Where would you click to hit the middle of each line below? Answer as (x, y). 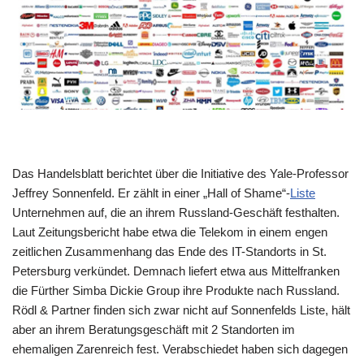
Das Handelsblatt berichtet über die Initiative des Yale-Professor (180, 173)
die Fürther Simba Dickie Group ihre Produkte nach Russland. (176, 290)
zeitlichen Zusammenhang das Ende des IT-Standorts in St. (169, 251)
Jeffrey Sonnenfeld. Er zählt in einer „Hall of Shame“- (151, 193)
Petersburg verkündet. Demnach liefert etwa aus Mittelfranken (176, 271)
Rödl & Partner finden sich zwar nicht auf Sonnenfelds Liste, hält (181, 310)
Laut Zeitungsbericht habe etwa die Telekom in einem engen (170, 232)
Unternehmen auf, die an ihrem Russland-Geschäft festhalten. (176, 212)
